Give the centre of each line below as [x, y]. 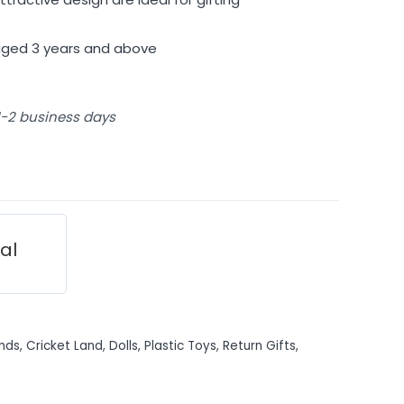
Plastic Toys [180, 345]
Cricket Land [64, 345]
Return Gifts [259, 345]
